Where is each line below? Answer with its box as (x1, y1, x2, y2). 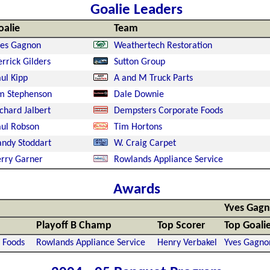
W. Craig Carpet (113, 139, 176, 148)
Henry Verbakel (157, 238, 217, 248)
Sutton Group (113, 57, 165, 67)
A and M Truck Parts (113, 74, 193, 83)
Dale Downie (113, 90, 164, 99)
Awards (113, 182, 160, 197)
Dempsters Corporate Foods (113, 106, 223, 116)
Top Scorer (157, 220, 205, 231)
